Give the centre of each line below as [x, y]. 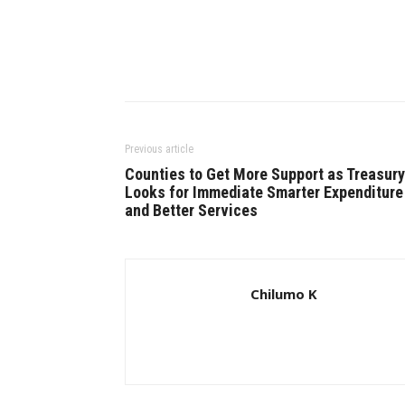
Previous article [159, 149]
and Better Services [191, 210]
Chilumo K [284, 294]
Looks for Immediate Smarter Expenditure [264, 192]
